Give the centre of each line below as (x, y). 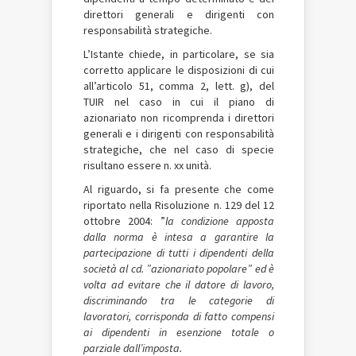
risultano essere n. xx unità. (147, 165)
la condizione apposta (219, 221)
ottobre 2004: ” (124, 221)
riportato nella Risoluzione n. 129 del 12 (179, 205)
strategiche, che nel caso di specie (179, 149)
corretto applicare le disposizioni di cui (179, 70)
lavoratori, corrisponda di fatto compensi (179, 316)
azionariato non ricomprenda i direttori (179, 118)
